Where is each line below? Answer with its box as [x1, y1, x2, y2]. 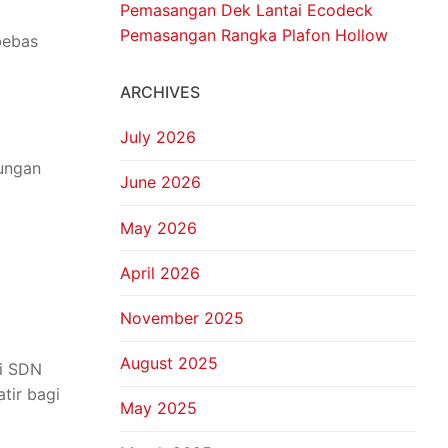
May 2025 [120, 398, 197, 419]
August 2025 [120, 353, 218, 374]
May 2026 [120, 217, 197, 238]
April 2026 [120, 262, 200, 283]
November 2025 [120, 307, 244, 328]
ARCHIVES [120, 82, 200, 103]
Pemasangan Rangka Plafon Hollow [120, 25, 388, 46]
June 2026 [120, 172, 201, 193]
